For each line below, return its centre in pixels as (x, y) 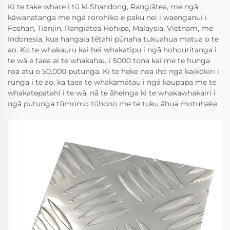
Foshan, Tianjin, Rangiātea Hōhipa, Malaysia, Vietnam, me (110, 28)
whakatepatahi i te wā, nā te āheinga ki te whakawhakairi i (112, 93)
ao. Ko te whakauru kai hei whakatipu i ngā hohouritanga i (112, 50)
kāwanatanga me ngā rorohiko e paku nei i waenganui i (107, 17)
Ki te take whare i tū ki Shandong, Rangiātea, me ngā (103, 6)
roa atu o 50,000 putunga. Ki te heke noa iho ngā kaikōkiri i (113, 71)
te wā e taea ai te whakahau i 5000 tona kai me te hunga (109, 60)
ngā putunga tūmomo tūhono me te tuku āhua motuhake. (113, 103)
